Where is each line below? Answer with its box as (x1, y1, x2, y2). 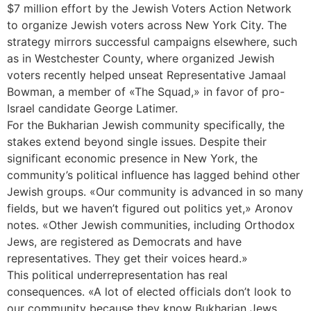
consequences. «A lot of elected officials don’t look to (7, 285, 292, 299)
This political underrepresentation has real (7, 268, 228, 283)
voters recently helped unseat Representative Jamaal (7, 68, 286, 83)
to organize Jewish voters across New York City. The (7, 18, 287, 33)
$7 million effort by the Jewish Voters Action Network (7, 1, 292, 16)
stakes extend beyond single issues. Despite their (7, 135, 267, 149)
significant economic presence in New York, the (7, 151, 258, 166)
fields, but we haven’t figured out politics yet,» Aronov (7, 201, 293, 216)
